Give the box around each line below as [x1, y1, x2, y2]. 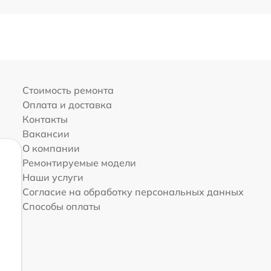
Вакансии [22, 128, 70, 140]
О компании [22, 142, 80, 155]
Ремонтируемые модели [22, 157, 136, 169]
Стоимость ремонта [22, 84, 114, 97]
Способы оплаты [22, 200, 100, 213]
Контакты [22, 113, 68, 126]
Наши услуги [22, 171, 83, 184]
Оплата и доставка [22, 99, 112, 111]
